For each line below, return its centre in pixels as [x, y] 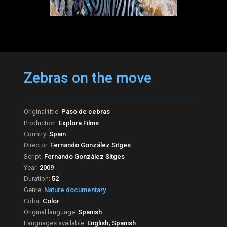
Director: [37, 145]
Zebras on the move [88, 78]
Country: [36, 134]
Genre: [34, 190]
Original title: [43, 112]
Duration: [38, 179]
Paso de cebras [86, 112]
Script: [34, 156]
